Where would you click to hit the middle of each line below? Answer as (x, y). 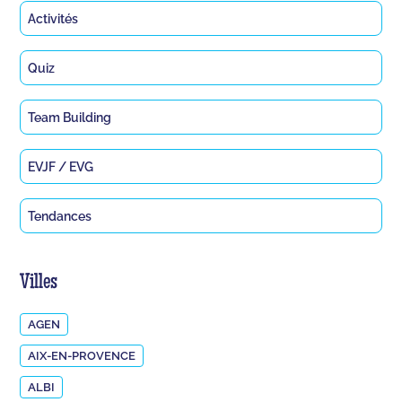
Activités (53, 18)
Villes (39, 283)
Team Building (70, 117)
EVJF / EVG (61, 166)
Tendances (60, 215)
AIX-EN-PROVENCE (82, 355)
